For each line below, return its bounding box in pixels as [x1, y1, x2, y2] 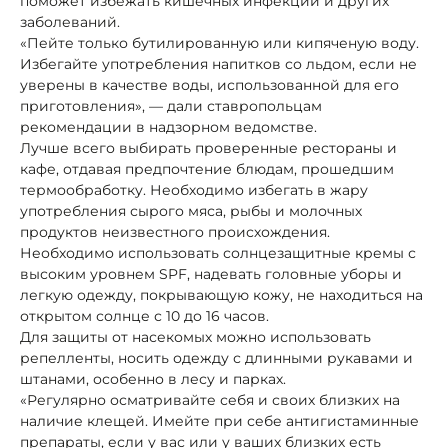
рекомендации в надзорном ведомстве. [20, 117, 317, 136]
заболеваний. [20, 12, 120, 31]
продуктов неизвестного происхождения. [20, 222, 330, 241]
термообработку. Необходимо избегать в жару [20, 180, 368, 199]
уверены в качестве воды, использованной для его [20, 75, 399, 94]
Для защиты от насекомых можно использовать [20, 327, 371, 346]
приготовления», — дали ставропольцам [20, 96, 322, 115]
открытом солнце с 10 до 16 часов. [20, 306, 269, 325]
